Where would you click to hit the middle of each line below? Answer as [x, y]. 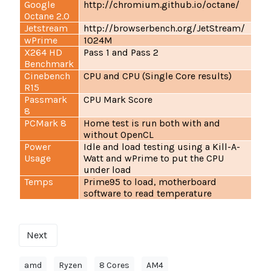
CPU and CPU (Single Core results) [158, 76]
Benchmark [49, 64]
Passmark [46, 100]
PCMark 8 [46, 123]
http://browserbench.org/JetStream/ [165, 28]
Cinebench [47, 76]
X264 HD [44, 53]
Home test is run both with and [152, 123]
